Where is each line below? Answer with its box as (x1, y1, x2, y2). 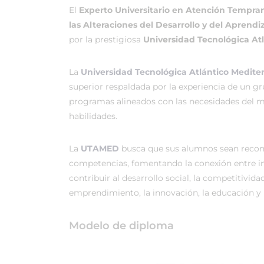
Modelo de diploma (69, 219, 174, 232)
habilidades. (69, 111, 117, 121)
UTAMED (81, 143, 119, 154)
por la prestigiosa (69, 34, 143, 45)
